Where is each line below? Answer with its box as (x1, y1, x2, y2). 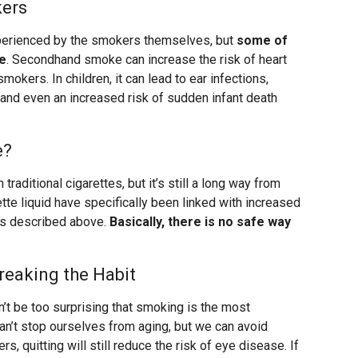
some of (237, 33, 288, 49)
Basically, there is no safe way (109, 214, 291, 230)
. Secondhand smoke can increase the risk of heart (6, 52, 287, 68)
